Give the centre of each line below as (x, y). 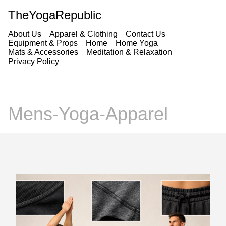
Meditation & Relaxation (129, 52)
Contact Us (146, 34)
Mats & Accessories (43, 52)
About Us (25, 34)
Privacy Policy (34, 61)
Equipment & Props (43, 43)
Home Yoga (137, 43)
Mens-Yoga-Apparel (88, 114)
